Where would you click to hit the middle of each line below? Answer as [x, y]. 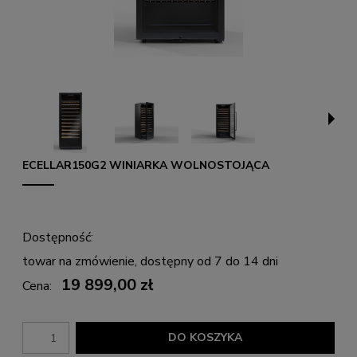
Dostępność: [58, 237]
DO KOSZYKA [205, 337]
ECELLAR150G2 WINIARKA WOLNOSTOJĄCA [146, 165]
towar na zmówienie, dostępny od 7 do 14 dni [150, 261]
